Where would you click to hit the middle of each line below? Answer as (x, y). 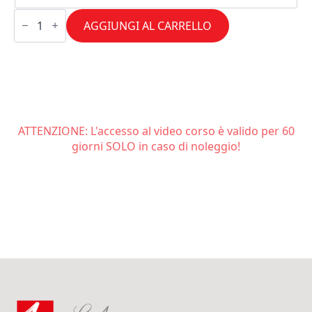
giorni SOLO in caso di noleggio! (156, 146)
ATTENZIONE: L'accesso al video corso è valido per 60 (156, 131)
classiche (37, 25)
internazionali (49, 36)
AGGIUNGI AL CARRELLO (148, 25)
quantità (36, 47)
